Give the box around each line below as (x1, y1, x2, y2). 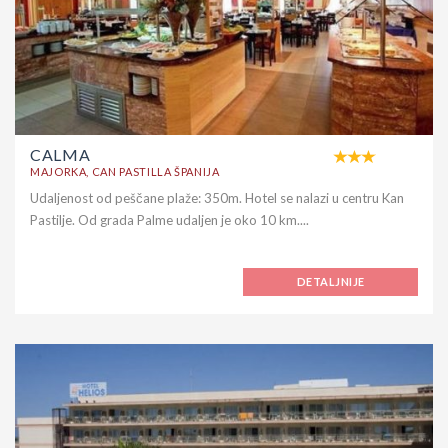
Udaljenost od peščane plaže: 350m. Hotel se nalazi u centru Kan (30, 189, 404, 206)
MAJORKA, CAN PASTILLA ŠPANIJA (30, 164, 220, 178)
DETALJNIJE (297, 274, 365, 288)
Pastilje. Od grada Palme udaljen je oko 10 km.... (30, 211, 309, 228)
